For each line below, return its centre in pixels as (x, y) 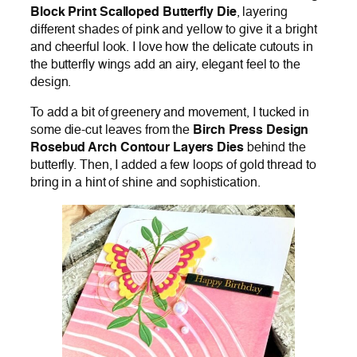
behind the (275, 147)
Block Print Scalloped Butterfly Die (133, 12)
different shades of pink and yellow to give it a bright (174, 29)
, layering (262, 12)
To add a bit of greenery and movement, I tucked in (170, 112)
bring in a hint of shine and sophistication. (145, 182)
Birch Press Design (251, 130)
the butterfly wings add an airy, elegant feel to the (165, 65)
